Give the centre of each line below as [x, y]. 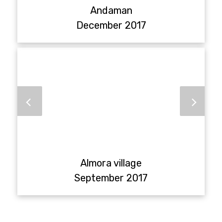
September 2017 [111, 178]
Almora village [111, 163]
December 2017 [111, 25]
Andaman [111, 10]
